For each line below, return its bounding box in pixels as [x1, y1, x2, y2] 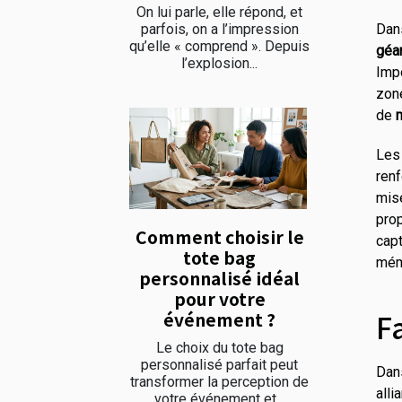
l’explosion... [181, 54, 258, 72]
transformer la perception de [130, 372, 309, 390]
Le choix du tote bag [155, 338, 284, 356]
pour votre [173, 285, 266, 311]
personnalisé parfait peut [141, 355, 298, 373]
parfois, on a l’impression [140, 20, 299, 38]
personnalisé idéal [139, 265, 300, 291]
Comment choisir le [135, 223, 304, 249]
